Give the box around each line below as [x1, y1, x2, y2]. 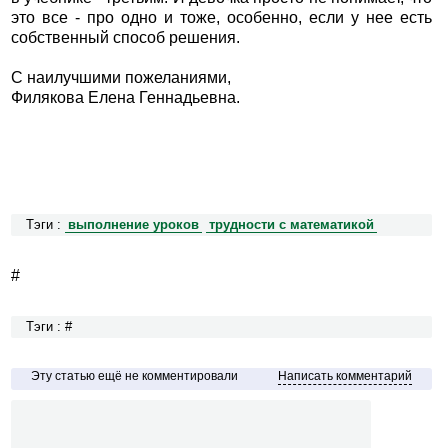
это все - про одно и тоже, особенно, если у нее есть [10, 9, 433, 27]
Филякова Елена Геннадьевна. [10, 89, 240, 107]
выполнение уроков [67, 218, 199, 233]
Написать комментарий [278, 369, 413, 384]
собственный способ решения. [10, 29, 240, 47]
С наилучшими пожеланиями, [10, 69, 231, 87]
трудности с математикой [208, 218, 374, 233]
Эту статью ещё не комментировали [30, 369, 238, 384]
